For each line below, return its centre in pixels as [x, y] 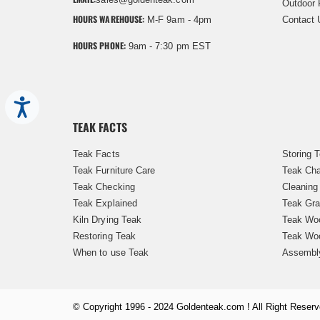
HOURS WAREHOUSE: [109, 19]
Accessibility [53, 103]
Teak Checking [104, 186]
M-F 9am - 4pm [178, 19]
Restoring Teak [104, 236]
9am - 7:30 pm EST [168, 46]
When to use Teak [111, 252]
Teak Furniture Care [114, 170]
